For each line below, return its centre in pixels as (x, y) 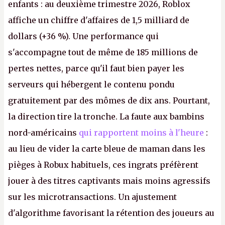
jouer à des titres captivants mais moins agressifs (109, 181)
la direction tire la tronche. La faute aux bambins (106, 117)
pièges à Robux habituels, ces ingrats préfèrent (103, 165)
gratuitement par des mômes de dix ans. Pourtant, (109, 100)
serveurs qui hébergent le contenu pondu (91, 84)
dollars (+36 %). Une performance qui (83, 36)
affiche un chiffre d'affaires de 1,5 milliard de (99, 20)
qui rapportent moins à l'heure (140, 133)
